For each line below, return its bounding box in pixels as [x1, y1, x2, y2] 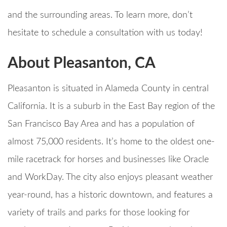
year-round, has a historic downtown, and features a [8, 191, 213, 200]
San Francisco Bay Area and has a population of [8, 120, 195, 129]
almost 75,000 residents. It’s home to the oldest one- [8, 137, 215, 147]
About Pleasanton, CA [8, 56, 156, 71]
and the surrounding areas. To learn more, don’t [8, 11, 193, 20]
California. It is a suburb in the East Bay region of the [8, 102, 215, 111]
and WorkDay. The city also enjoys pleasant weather [8, 173, 213, 182]
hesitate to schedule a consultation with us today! [8, 28, 203, 38]
